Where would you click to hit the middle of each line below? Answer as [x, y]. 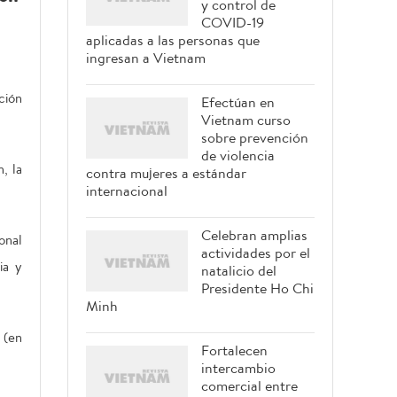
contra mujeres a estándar [166, 173]
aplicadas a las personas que [173, 40]
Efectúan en [238, 102]
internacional [127, 191]
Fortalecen [234, 350]
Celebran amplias [254, 235]
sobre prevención [255, 137]
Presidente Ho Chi [257, 288]
